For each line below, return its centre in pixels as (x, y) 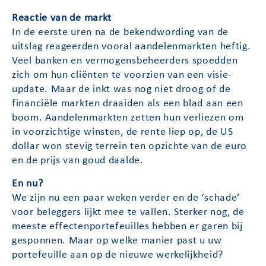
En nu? (28, 183)
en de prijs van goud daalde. (78, 161)
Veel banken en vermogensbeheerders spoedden (125, 61)
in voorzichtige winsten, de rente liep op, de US (123, 132)
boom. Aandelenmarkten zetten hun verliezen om (128, 118)
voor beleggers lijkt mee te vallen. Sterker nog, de (128, 212)
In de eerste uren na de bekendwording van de (120, 33)
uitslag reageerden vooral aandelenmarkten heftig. (132, 47)
